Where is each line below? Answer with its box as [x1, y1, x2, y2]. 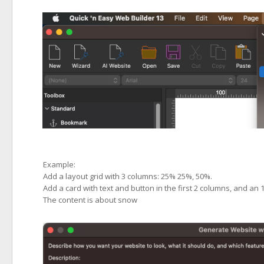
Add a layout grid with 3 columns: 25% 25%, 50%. [43, 171, 212, 181]
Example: [43, 159, 75, 170]
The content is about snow [43, 194, 137, 205]
